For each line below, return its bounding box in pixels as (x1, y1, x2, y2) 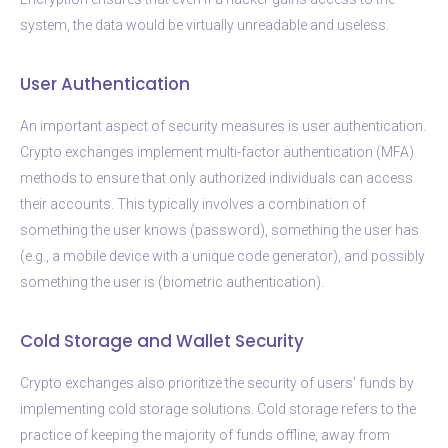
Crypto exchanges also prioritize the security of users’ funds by (20, 374, 414, 391)
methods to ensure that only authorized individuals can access (20, 169, 413, 186)
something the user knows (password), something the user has (20, 221, 419, 238)
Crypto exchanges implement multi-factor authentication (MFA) (20, 143, 414, 160)
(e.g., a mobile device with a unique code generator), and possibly (20, 247, 425, 264)
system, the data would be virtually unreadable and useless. (20, 16, 389, 33)
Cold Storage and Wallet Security (20, 328, 304, 353)
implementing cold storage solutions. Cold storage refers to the (20, 400, 416, 417)
